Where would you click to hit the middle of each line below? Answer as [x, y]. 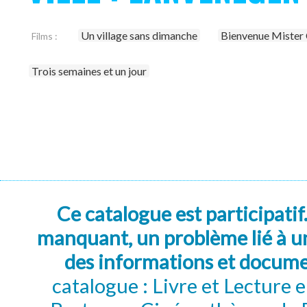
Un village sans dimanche [139, 35]
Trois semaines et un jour [89, 71]
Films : [45, 36]
